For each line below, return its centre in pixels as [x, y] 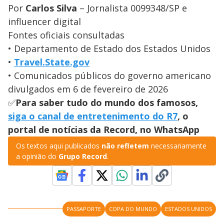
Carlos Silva [51, 8]
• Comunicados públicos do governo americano [109, 75]
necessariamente [178, 145]
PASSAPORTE [84, 208]
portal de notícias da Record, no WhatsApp [104, 129]
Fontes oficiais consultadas [66, 35]
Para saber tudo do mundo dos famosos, [107, 102]
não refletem [125, 145]
